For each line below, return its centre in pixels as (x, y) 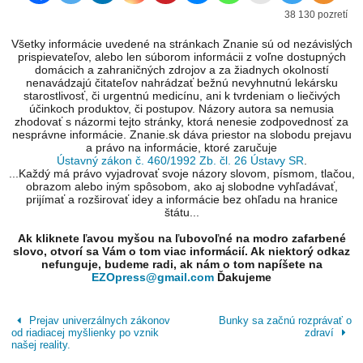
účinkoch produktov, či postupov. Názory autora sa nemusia (181, 109)
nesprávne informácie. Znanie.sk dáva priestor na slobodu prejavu (181, 135)
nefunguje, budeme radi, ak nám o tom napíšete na (181, 265)
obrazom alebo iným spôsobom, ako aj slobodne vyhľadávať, (181, 187)
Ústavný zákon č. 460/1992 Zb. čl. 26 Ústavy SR (180, 161)
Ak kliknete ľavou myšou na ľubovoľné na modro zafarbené (181, 239)
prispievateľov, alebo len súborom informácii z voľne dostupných (181, 57)
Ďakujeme (243, 278)
